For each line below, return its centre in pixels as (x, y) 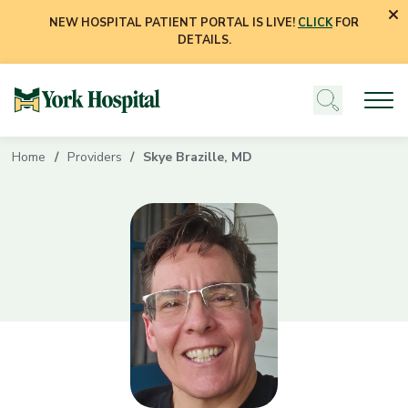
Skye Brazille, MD (198, 157)
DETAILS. (204, 40)
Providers (94, 157)
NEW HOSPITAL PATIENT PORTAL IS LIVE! (173, 23)
